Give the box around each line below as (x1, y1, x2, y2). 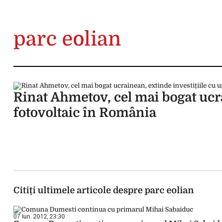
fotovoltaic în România (13, 106, 156, 120)
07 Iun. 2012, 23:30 (13, 213, 65, 220)
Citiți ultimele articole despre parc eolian (13, 185, 194, 195)
